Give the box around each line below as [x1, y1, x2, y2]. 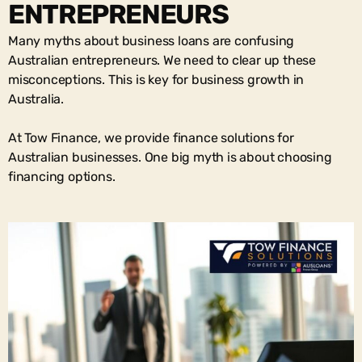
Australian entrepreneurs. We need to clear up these [8, 52, 317, 68]
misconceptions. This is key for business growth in [8, 71, 305, 87]
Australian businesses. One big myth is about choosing [8, 149, 332, 165]
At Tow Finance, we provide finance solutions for [8, 129, 294, 145]
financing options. [8, 168, 116, 184]
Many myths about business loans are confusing [8, 32, 295, 48]
